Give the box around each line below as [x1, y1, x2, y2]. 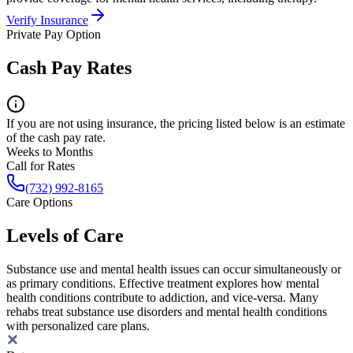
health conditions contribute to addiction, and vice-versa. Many [6, 290, 318, 304]
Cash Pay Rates [6, 58, 132, 79]
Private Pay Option [6, 28, 101, 42]
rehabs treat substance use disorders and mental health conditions [6, 304, 327, 318]
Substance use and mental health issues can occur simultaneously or [6, 262, 341, 276]
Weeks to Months [6, 145, 93, 159]
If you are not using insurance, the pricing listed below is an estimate [6, 117, 345, 131]
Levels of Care [6, 225, 124, 247]
